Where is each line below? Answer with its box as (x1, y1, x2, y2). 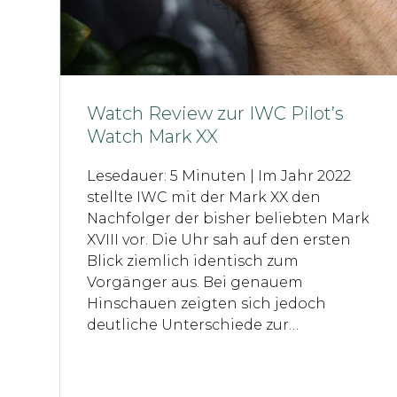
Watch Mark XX (87, 126, 219, 148)
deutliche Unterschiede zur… (87, 316, 300, 334)
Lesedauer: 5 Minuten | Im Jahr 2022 (87, 167, 352, 185)
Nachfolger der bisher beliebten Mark (87, 210, 370, 228)
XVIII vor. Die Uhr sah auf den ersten (87, 231, 352, 249)
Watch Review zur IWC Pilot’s (87, 103, 345, 125)
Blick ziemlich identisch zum (87, 253, 300, 270)
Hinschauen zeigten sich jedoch (87, 295, 327, 313)
